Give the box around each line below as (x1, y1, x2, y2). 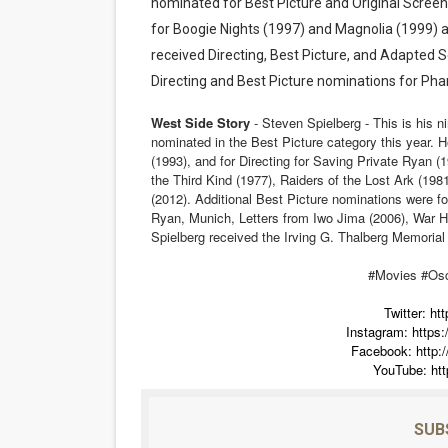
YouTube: (373, 360, 432, 379)
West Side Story (150, 113, 254, 132)
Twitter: (384, 303, 431, 322)
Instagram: (345, 322, 412, 341)
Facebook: (350, 341, 416, 360)
